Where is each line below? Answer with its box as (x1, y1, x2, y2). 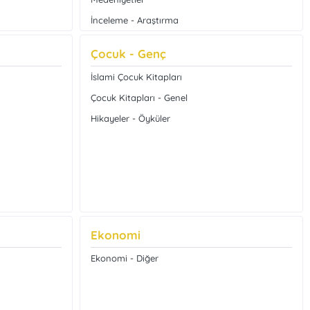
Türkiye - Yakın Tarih (90, 35, 175, 46)
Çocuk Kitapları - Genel (90, 92, 188, 103)
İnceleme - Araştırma (90, 15, 179, 26)
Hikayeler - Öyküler (90, 113, 170, 124)
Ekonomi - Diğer (90, 253, 158, 264)
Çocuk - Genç (90, 46, 166, 61)
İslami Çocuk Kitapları (90, 71, 182, 82)
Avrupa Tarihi (90, 56, 146, 67)
